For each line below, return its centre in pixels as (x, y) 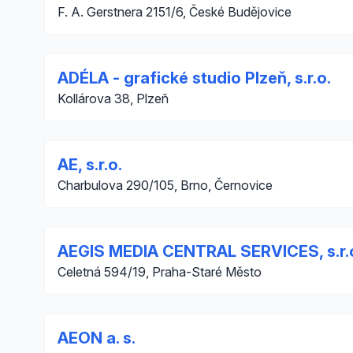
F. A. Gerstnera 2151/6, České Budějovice (175, 12)
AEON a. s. (97, 338)
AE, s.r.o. (90, 165)
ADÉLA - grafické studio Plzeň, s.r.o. (194, 78)
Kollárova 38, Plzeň (113, 98)
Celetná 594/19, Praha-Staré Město (160, 272)
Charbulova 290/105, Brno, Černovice (165, 185)
